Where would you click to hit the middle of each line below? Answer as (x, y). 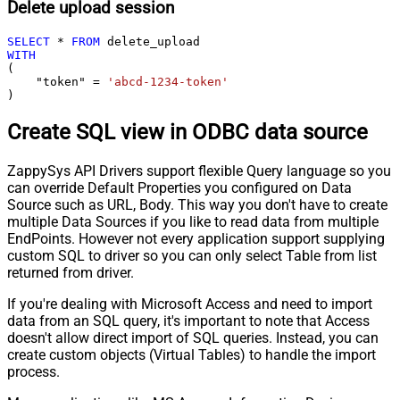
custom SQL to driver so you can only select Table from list (192, 255)
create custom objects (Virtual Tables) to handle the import (192, 354)
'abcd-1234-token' (168, 82)
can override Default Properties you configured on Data (179, 187)
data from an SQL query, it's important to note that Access (188, 321)
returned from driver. (71, 272)
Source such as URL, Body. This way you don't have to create (197, 204)
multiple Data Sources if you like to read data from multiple (193, 221)
